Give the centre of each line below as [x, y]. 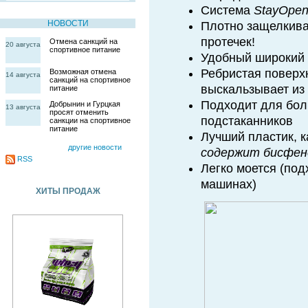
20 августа [23, 44]
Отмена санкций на [84, 41]
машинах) [229, 184]
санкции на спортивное [90, 120]
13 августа [23, 107]
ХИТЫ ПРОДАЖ [68, 191]
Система [227, 10]
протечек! [228, 42]
